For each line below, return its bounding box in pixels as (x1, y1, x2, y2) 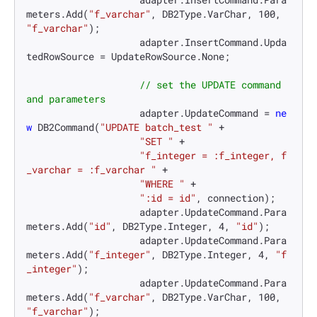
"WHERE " (139, 177, 185, 191)
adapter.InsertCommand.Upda (26, 35, 139, 50)
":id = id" (139, 191, 196, 205)
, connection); (196, 191, 275, 205)
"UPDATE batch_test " (100, 120, 213, 134)
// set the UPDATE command (139, 78, 281, 92)
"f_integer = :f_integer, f (139, 149, 287, 163)
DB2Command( (32, 120, 100, 134)
